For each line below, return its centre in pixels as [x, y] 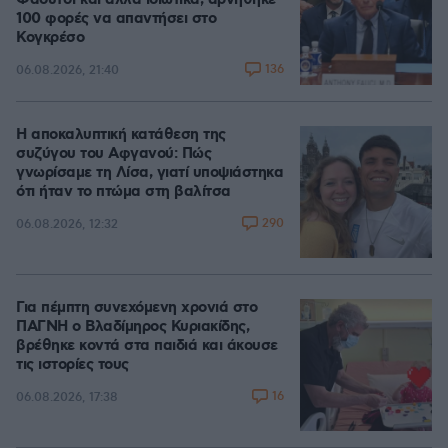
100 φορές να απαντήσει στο [116, 19]
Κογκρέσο [50, 38]
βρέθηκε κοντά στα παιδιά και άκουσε [147, 346]
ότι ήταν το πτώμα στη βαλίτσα [123, 192]
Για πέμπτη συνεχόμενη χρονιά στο [136, 308]
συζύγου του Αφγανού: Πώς [113, 154]
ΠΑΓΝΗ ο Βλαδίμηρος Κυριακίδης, [132, 327]
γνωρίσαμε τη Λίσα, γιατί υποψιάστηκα [149, 173]
